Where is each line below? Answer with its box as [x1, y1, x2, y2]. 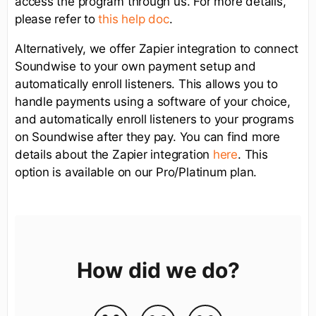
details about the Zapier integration [15, 147, 213, 162]
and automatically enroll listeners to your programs [15, 112, 294, 127]
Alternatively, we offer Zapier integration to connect [15, 42, 298, 56]
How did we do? [76, 257, 240, 284]
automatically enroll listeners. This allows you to [15, 77, 278, 92]
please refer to [15, 12, 99, 27]
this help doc [98, 12, 169, 27]
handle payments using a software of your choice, [15, 95, 291, 109]
